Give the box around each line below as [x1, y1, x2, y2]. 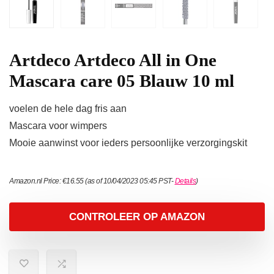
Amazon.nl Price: [9, 177, 62, 186]
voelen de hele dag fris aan [9, 103, 127, 114]
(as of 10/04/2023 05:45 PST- [83, 177, 175, 186]
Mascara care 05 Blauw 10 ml [9, 71, 234, 91]
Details [174, 177, 196, 186]
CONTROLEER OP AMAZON [69, 211, 205, 223]
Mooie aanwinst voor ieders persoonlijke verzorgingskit [9, 138, 247, 149]
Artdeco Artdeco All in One [9, 50, 217, 70]
